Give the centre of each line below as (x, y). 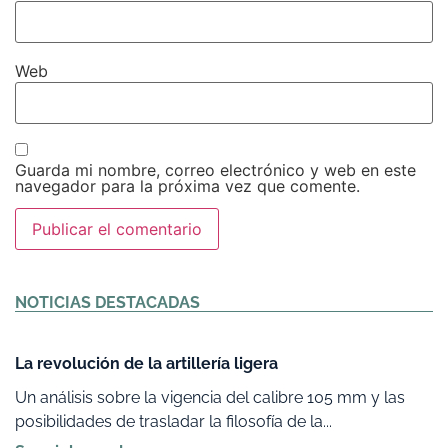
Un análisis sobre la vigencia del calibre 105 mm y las (210, 397)
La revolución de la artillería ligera (146, 363)
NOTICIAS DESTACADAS (107, 302)
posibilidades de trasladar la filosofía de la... (173, 421)
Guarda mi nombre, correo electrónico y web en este (215, 169)
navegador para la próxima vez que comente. (187, 185)
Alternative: (58, 278)
